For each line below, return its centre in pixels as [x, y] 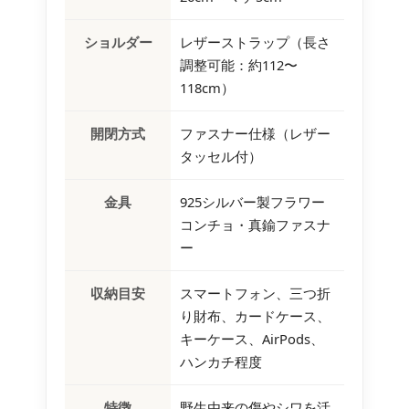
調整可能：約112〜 [239, 65]
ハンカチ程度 [221, 362]
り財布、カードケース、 [255, 316]
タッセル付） [221, 157]
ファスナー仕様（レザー [255, 134]
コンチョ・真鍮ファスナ [255, 225]
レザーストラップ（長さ [255, 42]
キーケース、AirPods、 [252, 339]
